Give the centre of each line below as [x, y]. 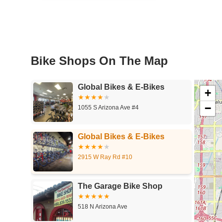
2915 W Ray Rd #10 [105, 157]
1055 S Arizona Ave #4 [108, 107]
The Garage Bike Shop [120, 186]
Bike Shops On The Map [99, 60]
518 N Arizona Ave [103, 206]
